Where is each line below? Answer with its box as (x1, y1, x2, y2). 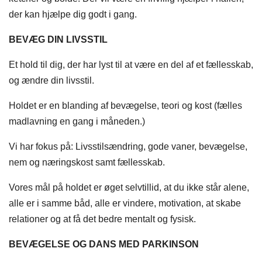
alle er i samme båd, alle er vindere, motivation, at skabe (9, 198, 241, 209)
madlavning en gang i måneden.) (9, 116, 145, 127)
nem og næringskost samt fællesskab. (9, 157, 165, 168)
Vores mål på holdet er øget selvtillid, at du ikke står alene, (9, 182, 249, 193)
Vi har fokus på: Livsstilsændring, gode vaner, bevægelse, (9, 142, 247, 152)
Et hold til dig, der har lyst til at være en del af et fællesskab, (9, 60, 253, 70)
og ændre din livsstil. (9, 75, 96, 86)
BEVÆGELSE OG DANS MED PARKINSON (9, 239, 199, 250)
